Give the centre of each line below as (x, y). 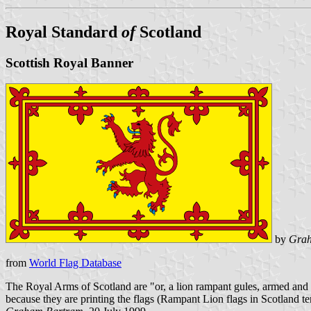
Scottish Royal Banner (69, 62)
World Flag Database (75, 263)
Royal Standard (64, 32)
